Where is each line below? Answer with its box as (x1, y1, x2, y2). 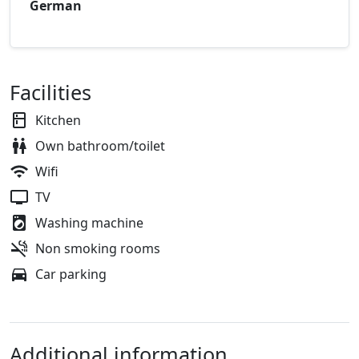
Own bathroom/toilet (35, 136, 165, 155)
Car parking (35, 264, 107, 283)
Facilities (10, 78, 91, 106)
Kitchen (35, 111, 81, 129)
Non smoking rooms (35, 239, 160, 257)
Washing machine (35, 213, 143, 232)
